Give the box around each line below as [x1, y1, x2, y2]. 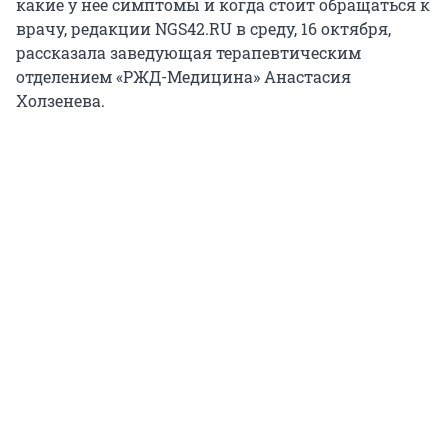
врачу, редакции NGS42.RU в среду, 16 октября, [16, 18, 391, 40]
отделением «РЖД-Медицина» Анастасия [16, 66, 351, 88]
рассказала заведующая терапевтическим [16, 42, 361, 64]
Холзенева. [16, 90, 105, 112]
